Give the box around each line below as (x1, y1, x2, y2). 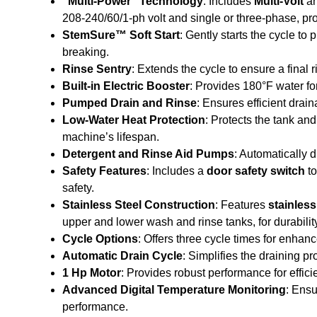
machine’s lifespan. (62, 130, 159, 143)
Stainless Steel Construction (62, 198, 215, 211)
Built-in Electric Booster (62, 79, 190, 92)
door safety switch (207, 164, 305, 177)
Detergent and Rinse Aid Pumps (62, 147, 234, 160)
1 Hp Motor (62, 266, 121, 279)
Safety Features (62, 164, 146, 177)
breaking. (62, 45, 109, 58)
